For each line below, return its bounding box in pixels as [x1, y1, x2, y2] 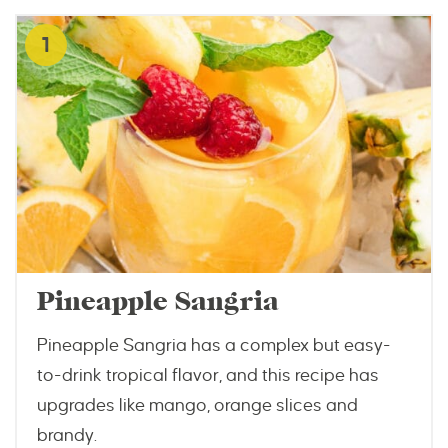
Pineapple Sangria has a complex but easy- [37, 335, 391, 355]
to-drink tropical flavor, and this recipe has [37, 365, 379, 385]
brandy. [37, 425, 97, 445]
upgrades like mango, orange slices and [37, 395, 358, 415]
